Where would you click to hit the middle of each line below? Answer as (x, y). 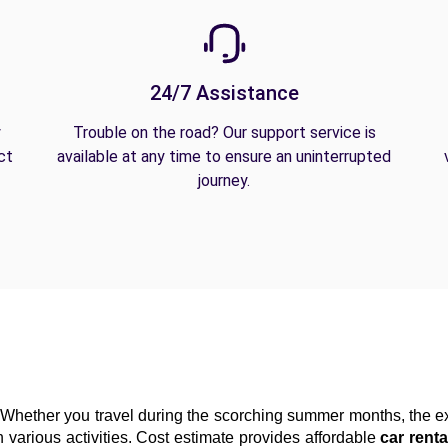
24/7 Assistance (224, 93)
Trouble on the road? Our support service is (224, 132)
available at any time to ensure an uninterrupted (224, 156)
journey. (224, 180)
